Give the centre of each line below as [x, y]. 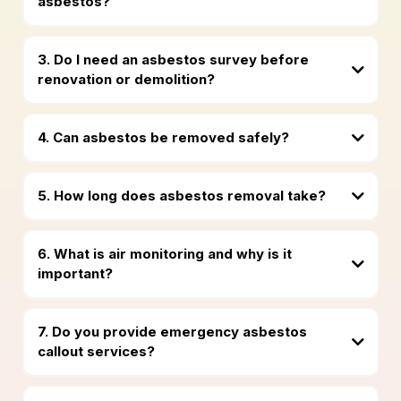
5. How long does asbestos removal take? [181, 196]
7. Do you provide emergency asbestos [172, 332]
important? [75, 274]
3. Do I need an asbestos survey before [173, 60]
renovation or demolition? [126, 80]
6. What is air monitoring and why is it [164, 254]
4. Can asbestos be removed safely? [163, 138]
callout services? [96, 352]
